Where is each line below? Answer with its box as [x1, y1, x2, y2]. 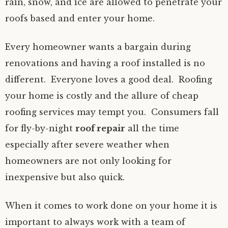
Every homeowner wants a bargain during [5, 42, 191, 52]
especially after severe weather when [5, 139, 169, 150]
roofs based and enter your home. [5, 13, 155, 23]
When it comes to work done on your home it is [5, 201, 217, 211]
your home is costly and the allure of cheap [5, 91, 198, 101]
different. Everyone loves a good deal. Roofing [5, 74, 212, 84]
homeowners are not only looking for [5, 156, 172, 166]
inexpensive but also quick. [5, 172, 125, 182]
